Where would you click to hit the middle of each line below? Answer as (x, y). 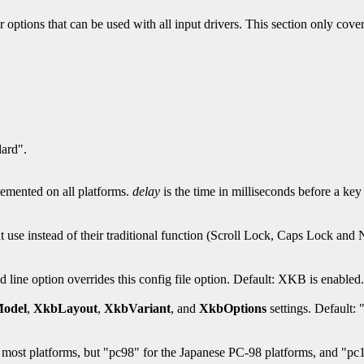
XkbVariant (137, 309)
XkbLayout (65, 309)
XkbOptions (233, 309)
